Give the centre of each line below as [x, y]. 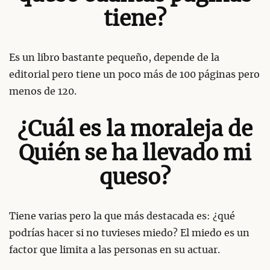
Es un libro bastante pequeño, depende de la [114, 58]
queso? [135, 178]
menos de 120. [43, 91]
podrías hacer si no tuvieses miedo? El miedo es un [129, 233]
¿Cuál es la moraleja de [135, 130]
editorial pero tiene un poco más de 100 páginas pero [134, 74]
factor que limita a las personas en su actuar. [115, 250]
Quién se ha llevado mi [135, 154]
